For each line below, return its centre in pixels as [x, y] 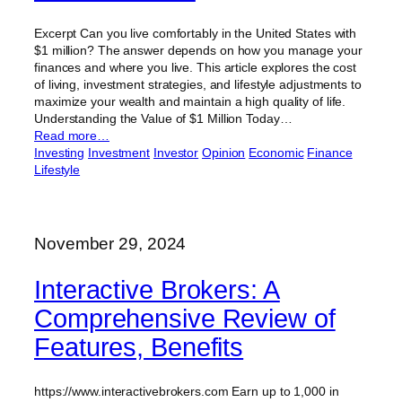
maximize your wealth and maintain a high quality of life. [190, 101]
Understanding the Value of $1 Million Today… [163, 118]
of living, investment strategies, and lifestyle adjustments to [198, 84]
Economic [276, 152]
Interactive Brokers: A [157, 290]
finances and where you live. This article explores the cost [196, 67]
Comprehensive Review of [185, 319]
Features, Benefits [139, 348]
